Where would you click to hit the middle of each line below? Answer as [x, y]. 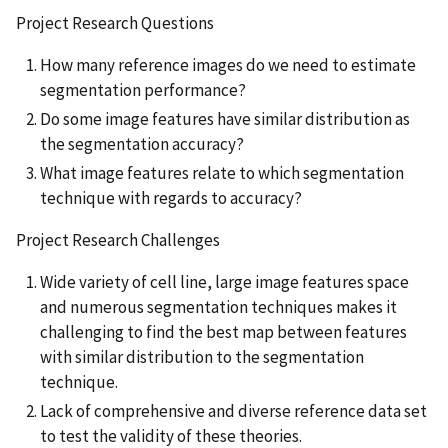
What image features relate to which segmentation [222, 173]
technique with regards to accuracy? [171, 198]
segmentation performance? [144, 89]
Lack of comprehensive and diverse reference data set [233, 411]
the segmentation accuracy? [142, 144]
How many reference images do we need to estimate [228, 64]
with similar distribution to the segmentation [202, 357]
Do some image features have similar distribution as [225, 119]
